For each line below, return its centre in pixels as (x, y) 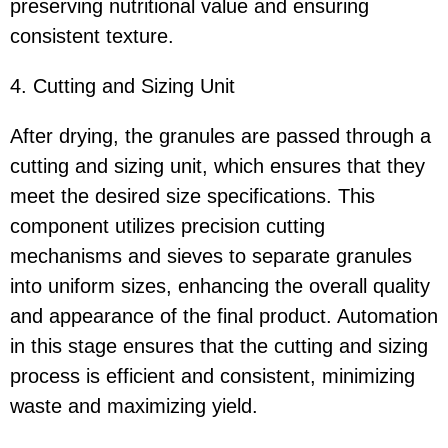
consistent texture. (92, 36)
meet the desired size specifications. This (192, 196)
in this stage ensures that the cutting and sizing (219, 346)
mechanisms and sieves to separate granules (211, 256)
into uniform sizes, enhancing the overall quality (220, 286)
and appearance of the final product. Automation (224, 316)
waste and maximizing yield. (134, 406)
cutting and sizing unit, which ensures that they (217, 166)
